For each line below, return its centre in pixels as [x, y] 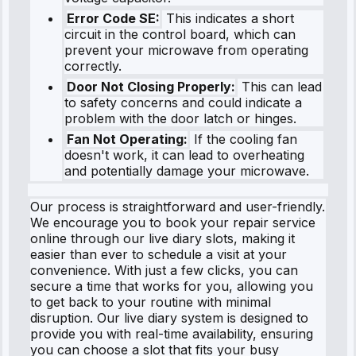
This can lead [280, 86]
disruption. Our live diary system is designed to [169, 317]
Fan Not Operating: [127, 139]
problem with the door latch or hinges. [180, 118]
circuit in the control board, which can [180, 34]
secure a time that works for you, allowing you [172, 286]
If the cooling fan [244, 139]
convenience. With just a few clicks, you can [164, 270]
